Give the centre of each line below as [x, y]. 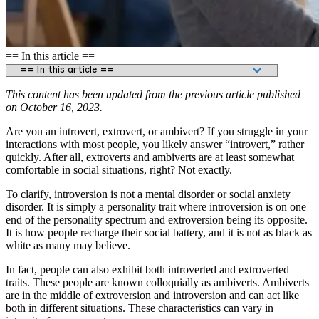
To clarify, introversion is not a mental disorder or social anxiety [148, 194]
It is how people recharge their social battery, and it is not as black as [159, 232]
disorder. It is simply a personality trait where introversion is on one [156, 206]
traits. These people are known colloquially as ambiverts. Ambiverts [157, 282]
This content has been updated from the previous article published [153, 94]
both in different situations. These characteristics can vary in [140, 308]
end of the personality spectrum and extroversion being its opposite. [157, 219]
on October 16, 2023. [54, 107]
